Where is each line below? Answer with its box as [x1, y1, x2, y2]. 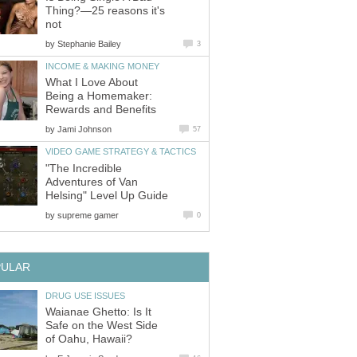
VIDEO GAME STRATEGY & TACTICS [45, 147, 196, 157]
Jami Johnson [57, 124, 112, 135]
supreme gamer [57, 210, 119, 220]
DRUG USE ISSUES [45, 290, 125, 300]
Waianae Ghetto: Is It [45, 306, 151, 319]
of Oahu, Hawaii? [45, 333, 132, 346]
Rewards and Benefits [45, 104, 156, 116]
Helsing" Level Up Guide [45, 189, 168, 202]
